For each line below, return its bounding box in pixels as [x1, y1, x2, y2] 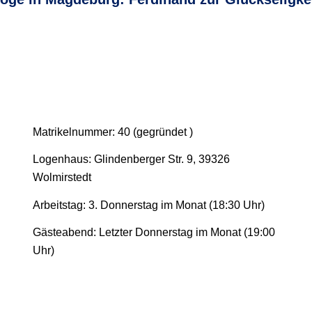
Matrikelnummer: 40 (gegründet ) [33, 125, 193, 138]
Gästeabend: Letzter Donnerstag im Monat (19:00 [33, 226, 275, 239]
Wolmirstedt [33, 171, 91, 184]
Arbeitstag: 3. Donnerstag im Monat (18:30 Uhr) [33, 198, 265, 211]
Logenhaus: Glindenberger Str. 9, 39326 [33, 153, 230, 166]
